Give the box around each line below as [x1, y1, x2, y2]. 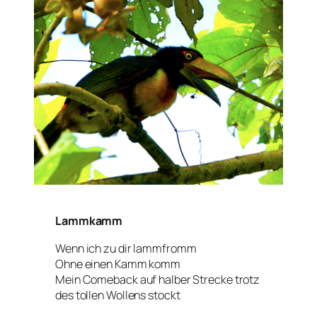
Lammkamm [55, 213, 123, 229]
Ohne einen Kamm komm [55, 255, 180, 272]
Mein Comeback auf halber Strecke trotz [55, 271, 260, 287]
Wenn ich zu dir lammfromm [55, 240, 197, 256]
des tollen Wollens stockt [55, 287, 180, 303]
